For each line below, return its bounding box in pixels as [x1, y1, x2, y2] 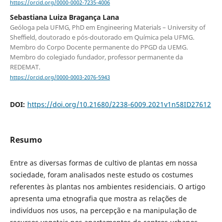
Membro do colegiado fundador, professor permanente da [9, 53, 183, 62]
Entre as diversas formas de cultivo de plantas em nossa [9, 158, 197, 167]
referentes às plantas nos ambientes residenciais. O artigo [9, 181, 205, 191]
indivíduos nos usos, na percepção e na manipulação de [9, 205, 197, 215]
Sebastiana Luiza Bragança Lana [9, 12, 119, 22]
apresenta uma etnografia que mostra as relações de [9, 193, 187, 203]
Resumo [9, 134, 42, 145]
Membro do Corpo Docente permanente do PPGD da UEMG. [9, 43, 188, 52]
